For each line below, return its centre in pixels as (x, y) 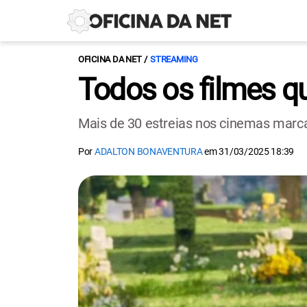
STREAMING (174, 59)
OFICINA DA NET (110, 59)
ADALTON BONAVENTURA (148, 151)
